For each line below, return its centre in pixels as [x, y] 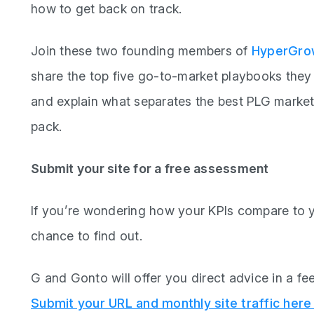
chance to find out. [87, 235]
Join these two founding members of [141, 50]
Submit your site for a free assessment [150, 168]
